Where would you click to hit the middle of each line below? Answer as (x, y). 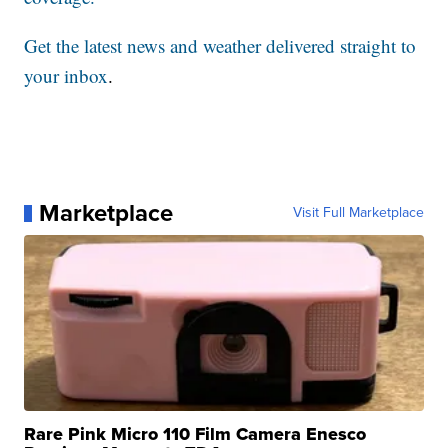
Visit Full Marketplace (358, 213)
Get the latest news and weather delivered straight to (220, 46)
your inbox (66, 76)
